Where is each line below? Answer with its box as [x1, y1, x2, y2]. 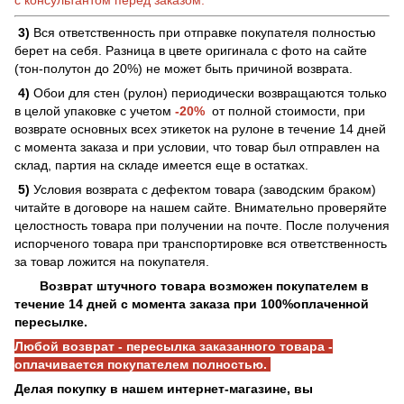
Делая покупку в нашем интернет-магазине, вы [14, 381, 313, 396]
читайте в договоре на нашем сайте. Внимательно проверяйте [14, 199, 387, 215]
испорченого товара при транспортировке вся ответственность [14, 235, 387, 251]
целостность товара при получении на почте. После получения [14, 217, 390, 233]
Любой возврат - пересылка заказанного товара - [14, 338, 333, 353]
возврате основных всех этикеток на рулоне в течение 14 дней [14, 121, 386, 136]
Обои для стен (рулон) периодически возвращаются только [30, 85, 387, 100]
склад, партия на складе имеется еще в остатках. [14, 157, 308, 172]
